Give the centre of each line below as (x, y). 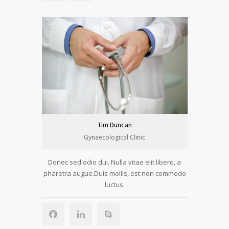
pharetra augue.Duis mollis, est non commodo (114, 173)
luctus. (114, 185)
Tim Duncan (114, 125)
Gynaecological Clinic (114, 137)
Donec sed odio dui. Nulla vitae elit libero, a (114, 162)
